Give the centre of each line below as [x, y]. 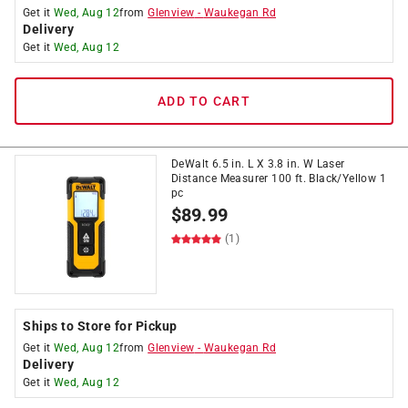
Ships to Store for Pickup [100, 326]
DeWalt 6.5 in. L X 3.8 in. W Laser [258, 164]
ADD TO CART [204, 101]
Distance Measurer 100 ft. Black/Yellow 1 [279, 178]
